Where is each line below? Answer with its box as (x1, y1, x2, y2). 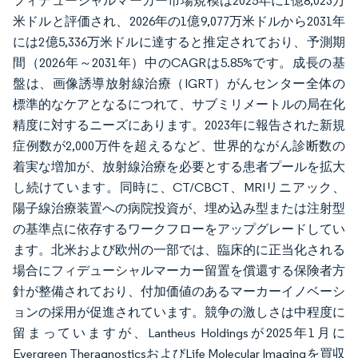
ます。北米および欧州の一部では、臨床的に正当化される (13, 242, 345, 257)
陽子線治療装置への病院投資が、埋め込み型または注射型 (13, 201, 345, 216)
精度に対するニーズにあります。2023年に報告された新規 (13, 117, 345, 133)
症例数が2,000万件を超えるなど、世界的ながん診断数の (13, 138, 345, 153)
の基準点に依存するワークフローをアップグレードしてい (13, 221, 345, 237)
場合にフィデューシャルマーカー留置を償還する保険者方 (13, 263, 345, 278)
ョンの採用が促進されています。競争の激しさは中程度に (13, 304, 345, 320)
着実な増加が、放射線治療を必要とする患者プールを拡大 (13, 159, 345, 174)
